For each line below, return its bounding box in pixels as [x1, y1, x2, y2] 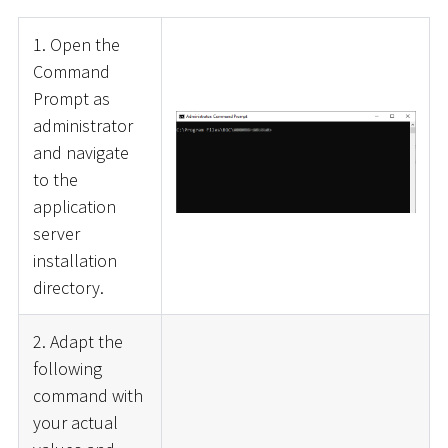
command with [32, 383, 143, 407]
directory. [32, 275, 104, 299]
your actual [32, 410, 118, 434]
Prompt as [32, 86, 110, 110]
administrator [32, 113, 133, 137]
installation [32, 248, 117, 272]
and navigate [32, 140, 129, 164]
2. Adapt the [32, 329, 123, 353]
